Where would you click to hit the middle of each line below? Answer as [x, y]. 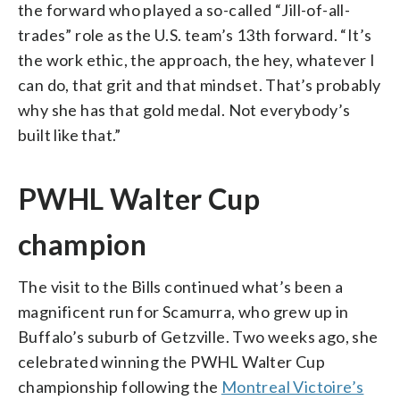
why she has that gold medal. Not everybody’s [184, 109]
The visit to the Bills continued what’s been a [181, 286]
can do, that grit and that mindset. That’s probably [200, 84]
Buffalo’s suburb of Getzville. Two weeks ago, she [198, 336]
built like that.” [70, 134]
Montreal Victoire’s [292, 386]
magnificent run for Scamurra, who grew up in [183, 311]
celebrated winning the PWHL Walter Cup [172, 361]
